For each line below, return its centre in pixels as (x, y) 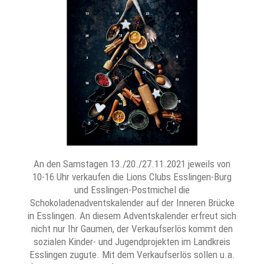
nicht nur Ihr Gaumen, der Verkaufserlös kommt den (132, 228)
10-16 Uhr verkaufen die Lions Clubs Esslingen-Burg (132, 176)
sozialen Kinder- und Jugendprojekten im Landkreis (132, 241)
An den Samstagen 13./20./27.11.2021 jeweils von (132, 164)
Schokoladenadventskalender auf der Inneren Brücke (132, 202)
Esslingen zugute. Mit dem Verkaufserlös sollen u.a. (132, 254)
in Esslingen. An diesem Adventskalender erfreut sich (132, 215)
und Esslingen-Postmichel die (132, 189)
